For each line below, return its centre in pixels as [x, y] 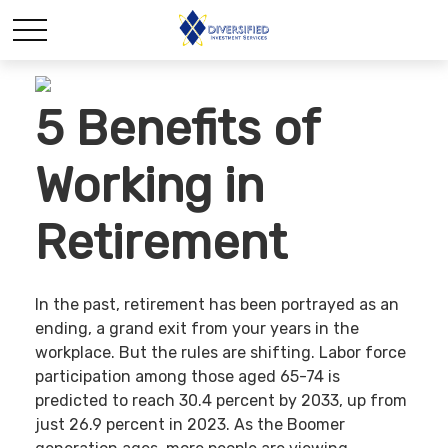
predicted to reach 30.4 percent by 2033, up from [221, 401]
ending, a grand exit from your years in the [197, 329]
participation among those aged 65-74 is [187, 377]
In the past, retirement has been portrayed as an [217, 305]
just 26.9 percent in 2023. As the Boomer [190, 425]
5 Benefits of [177, 128]
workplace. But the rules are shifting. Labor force [220, 353]
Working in [149, 185]
